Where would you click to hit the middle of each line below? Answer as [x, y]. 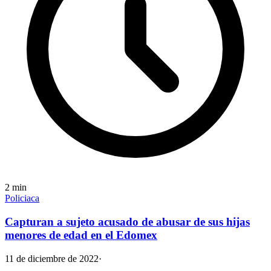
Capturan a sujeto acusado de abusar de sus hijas [127, 222]
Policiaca [22, 198]
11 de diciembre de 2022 [52, 258]
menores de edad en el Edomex [81, 235]
